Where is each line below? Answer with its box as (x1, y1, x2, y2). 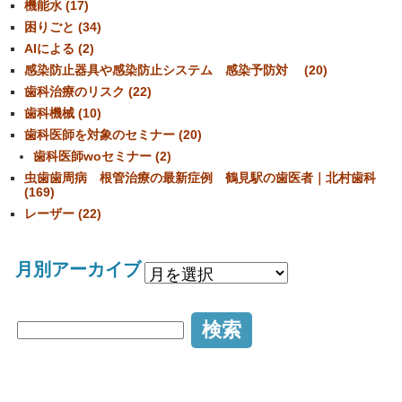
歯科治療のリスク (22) (24, 84, 152, 100)
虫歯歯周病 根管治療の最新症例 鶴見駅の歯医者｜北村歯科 (24, 170, 376, 186)
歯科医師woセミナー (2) (33, 149, 171, 164)
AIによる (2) (24, 41, 94, 57)
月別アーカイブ (15, 259, 141, 280)
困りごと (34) (24, 20, 101, 35)
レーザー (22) (24, 206, 101, 222)
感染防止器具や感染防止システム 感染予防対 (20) (24, 63, 328, 78)
